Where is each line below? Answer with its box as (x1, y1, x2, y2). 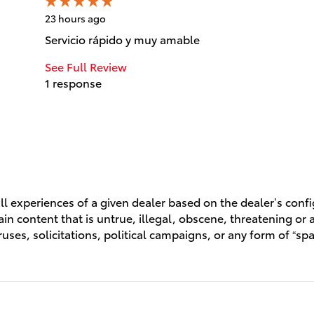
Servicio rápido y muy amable (45, 30, 200, 47)
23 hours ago (45, 11, 106, 25)
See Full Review (45, 57, 127, 74)
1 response (45, 74, 102, 90)
